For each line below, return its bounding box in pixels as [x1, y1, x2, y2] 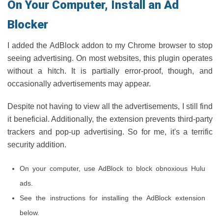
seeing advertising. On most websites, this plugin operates [7, 54, 213, 62]
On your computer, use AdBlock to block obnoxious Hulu [20, 165, 205, 172]
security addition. [7, 140, 66, 149]
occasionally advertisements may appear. [7, 80, 151, 88]
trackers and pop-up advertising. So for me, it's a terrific [7, 128, 213, 136]
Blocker [7, 18, 48, 31]
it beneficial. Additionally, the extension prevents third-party [7, 115, 213, 123]
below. [20, 209, 39, 217]
